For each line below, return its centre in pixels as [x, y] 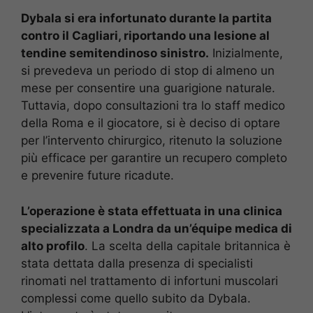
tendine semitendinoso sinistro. [115, 53]
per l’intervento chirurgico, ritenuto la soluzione [152, 141]
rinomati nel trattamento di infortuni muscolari [150, 281]
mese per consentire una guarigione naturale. [148, 88]
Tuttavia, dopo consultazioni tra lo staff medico [153, 106]
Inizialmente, [246, 53]
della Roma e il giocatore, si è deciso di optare [151, 123]
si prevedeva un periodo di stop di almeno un [148, 71]
